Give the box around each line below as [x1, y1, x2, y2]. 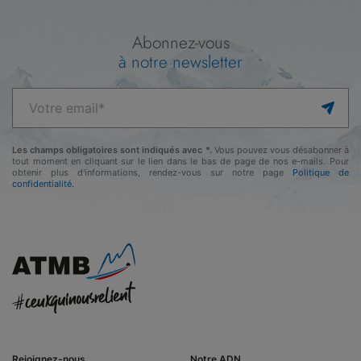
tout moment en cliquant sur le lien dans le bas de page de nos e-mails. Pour [12, 156, 349, 167]
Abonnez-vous [131, 31, 230, 55]
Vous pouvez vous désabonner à [211, 144, 350, 156]
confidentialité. [12, 178, 74, 189]
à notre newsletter [118, 50, 243, 74]
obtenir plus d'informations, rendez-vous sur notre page [12, 167, 293, 178]
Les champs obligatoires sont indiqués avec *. [12, 144, 212, 156]
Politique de [293, 167, 349, 178]
